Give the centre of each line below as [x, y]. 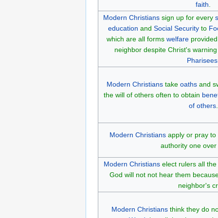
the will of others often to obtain [153, 95]
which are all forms [136, 39]
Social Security [176, 28]
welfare [177, 39]
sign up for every [187, 17]
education [123, 28]
